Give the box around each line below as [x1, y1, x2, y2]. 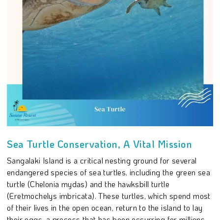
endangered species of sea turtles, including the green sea [7, 166, 211, 177]
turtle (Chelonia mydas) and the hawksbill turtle [7, 178, 170, 189]
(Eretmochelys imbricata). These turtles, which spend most [7, 190, 211, 201]
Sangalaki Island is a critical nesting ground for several [7, 155, 197, 165]
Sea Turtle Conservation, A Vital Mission [7, 137, 192, 150]
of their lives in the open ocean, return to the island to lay [7, 202, 203, 213]
